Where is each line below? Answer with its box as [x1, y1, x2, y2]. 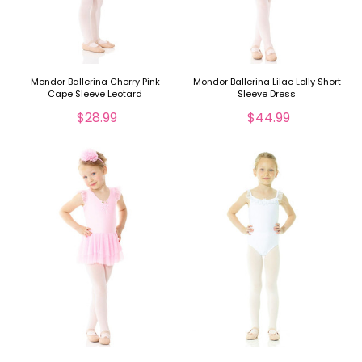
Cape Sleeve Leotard [48, 86, 143, 100]
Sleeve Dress [238, 86, 297, 100]
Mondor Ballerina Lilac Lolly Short [192, 74, 341, 88]
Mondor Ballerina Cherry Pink [30, 74, 160, 88]
